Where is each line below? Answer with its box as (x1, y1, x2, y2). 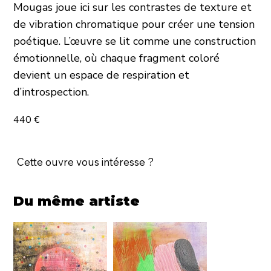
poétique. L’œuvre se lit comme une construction (13, 34, 256, 49)
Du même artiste (13, 192, 145, 209)
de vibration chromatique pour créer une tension (13, 17, 255, 32)
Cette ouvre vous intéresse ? (16, 155, 154, 168)
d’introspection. (13, 85, 90, 100)
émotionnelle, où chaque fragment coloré (13, 51, 220, 66)
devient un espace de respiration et (13, 68, 190, 83)
